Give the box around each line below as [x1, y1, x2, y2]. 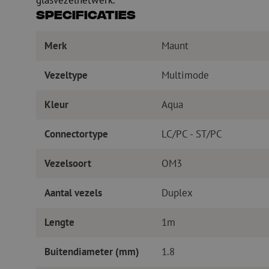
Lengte [44, 216, 74, 229]
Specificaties [35, 8, 136, 25]
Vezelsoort [44, 157, 91, 171]
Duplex [161, 186, 193, 200]
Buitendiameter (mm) [44, 245, 139, 259]
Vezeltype [44, 68, 88, 82]
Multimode [161, 68, 209, 82]
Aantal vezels [44, 186, 102, 200]
